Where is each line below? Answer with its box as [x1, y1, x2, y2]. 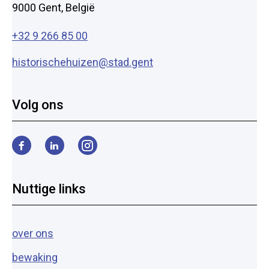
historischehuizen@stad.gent [12, 56, 153, 68]
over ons [12, 226, 53, 240]
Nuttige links [12, 181, 86, 196]
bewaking [12, 251, 58, 264]
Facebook [10, 143, 57, 156]
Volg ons [12, 97, 64, 112]
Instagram [76, 143, 125, 156]
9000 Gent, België [12, 1, 95, 14]
